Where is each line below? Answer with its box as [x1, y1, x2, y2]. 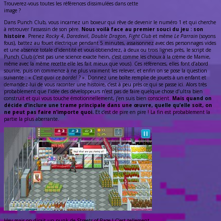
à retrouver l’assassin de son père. [4, 26, 80, 33]
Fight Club [129, 33, 151, 40]
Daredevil [67, 33, 88, 40]
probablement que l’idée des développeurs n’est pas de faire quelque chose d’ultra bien [4, 88, 203, 95]
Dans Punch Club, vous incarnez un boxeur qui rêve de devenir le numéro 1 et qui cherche [4, 19, 216, 26]
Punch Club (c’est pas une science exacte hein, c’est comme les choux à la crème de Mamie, [4, 53, 211, 61]
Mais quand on [171, 95, 212, 102]
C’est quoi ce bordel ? [33, 74, 80, 81]
